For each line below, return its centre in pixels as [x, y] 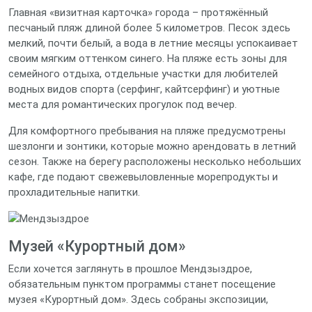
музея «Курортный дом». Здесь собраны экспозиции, [138, 299]
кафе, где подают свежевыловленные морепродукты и [143, 177]
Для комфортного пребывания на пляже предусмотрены [147, 131]
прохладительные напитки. [74, 192]
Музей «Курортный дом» [97, 246]
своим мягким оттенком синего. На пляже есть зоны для [148, 58]
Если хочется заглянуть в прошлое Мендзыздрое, [130, 269]
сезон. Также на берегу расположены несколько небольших [155, 162]
